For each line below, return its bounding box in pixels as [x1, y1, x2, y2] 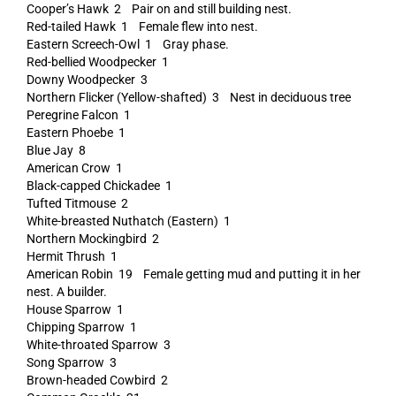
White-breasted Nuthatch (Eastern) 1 [26, 214, 231, 228]
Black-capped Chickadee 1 [26, 179, 172, 193]
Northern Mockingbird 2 [26, 232, 159, 246]
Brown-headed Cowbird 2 [26, 373, 168, 387]
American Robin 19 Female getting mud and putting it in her [26, 267, 361, 281]
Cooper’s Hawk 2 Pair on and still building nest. [26, 2, 292, 16]
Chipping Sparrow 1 [26, 320, 137, 334]
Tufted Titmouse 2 [26, 196, 128, 210]
